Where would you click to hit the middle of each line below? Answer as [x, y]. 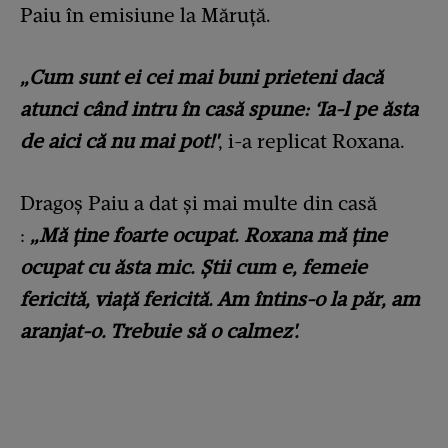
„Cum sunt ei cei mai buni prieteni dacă [201, 77]
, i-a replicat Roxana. [311, 141]
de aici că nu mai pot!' [119, 141]
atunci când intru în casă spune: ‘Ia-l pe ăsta [219, 109]
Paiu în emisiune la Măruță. [145, 15]
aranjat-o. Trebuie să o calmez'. [159, 331]
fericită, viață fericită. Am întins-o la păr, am [220, 299]
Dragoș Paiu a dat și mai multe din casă [198, 203]
